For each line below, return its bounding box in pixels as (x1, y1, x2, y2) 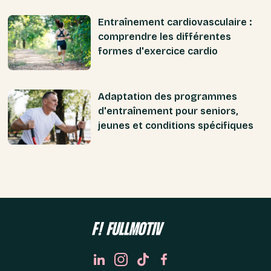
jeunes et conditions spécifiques (97, 120, 253, 132)
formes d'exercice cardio (97, 45, 218, 57)
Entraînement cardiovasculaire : (97, 16, 252, 28)
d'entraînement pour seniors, (97, 105, 238, 117)
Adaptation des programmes (97, 91, 237, 103)
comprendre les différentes (97, 31, 231, 43)
